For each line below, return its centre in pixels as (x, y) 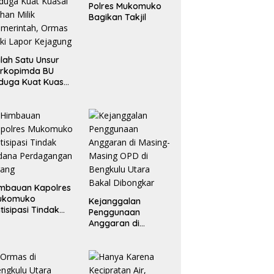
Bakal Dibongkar (123, 257)
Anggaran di (114, 224)
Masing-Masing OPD (129, 235)
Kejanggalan (114, 202)
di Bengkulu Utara (125, 246)
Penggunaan (114, 213)
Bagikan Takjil (117, 17)
